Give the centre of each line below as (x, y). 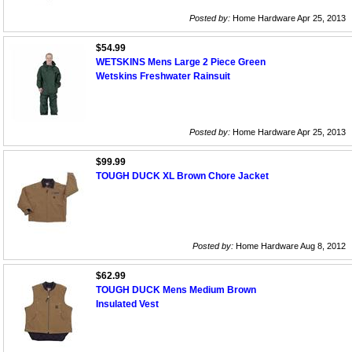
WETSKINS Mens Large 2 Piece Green (181, 62)
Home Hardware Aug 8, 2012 (290, 246)
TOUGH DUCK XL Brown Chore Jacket (182, 176)
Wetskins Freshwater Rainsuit (163, 77)
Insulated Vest (127, 304)
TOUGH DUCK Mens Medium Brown (176, 290)
